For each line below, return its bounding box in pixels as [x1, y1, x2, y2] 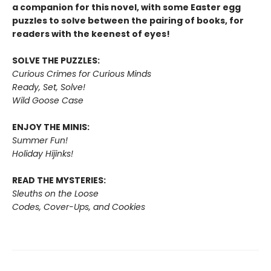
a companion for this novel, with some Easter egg [12, 1, 241, 14]
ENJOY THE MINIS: [12, 121, 90, 134]
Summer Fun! [12, 134, 68, 147]
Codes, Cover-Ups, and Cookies [12, 201, 145, 214]
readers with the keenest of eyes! [12, 28, 170, 41]
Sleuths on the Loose [12, 188, 99, 200]
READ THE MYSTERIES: [12, 174, 106, 187]
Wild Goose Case [12, 94, 83, 107]
